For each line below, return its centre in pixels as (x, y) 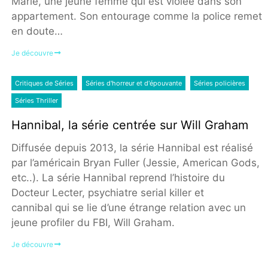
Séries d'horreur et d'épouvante (133, 83)
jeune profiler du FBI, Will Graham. (93, 223)
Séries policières (219, 83)
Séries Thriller (36, 101)
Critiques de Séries (44, 83)
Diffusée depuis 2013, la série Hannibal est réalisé (132, 148)
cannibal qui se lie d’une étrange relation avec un (128, 208)
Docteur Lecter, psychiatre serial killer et (107, 193)
